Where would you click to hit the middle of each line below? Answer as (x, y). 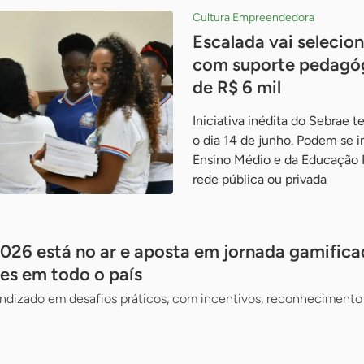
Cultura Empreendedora (253, 17)
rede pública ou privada (259, 179)
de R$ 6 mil (236, 87)
